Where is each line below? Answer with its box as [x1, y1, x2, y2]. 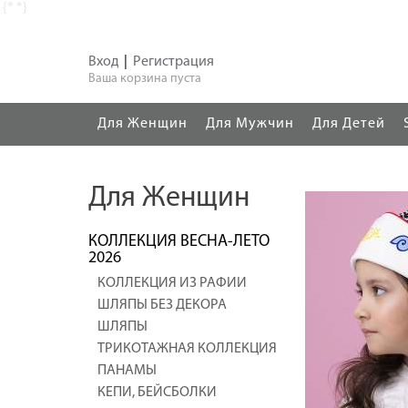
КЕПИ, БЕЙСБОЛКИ [97, 385, 217, 400]
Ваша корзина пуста [88, 72, 201, 86]
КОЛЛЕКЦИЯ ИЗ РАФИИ [97, 276, 247, 291]
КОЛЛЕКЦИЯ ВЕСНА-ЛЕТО [88, 233, 270, 250]
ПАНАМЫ [97, 363, 157, 378]
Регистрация [133, 55, 214, 69]
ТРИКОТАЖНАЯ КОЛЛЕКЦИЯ [97, 342, 277, 356]
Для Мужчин [206, 117, 294, 131]
